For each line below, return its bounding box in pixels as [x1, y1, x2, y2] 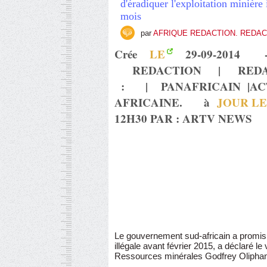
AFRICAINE [114, 94, 179, 110]
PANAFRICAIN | [154, 78, 250, 94]
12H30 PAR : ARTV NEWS [114, 110, 252, 126]
